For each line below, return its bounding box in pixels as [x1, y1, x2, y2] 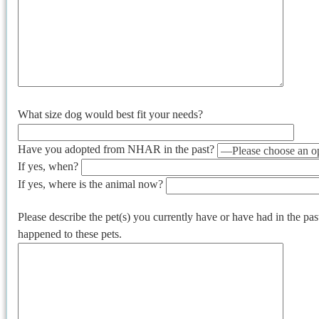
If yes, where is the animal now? [18, 178, 166, 191]
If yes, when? [18, 160, 81, 173]
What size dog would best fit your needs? [18, 108, 203, 120]
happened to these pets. [18, 227, 122, 240]
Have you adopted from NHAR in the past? [18, 143, 217, 156]
